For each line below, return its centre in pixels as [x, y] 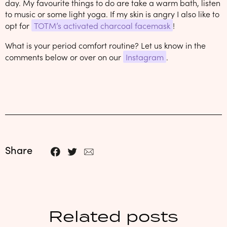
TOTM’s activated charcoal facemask [102, 25]
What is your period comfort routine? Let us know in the [105, 45]
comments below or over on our [64, 56]
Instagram [145, 56]
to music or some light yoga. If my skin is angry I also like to [112, 13]
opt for [18, 25]
